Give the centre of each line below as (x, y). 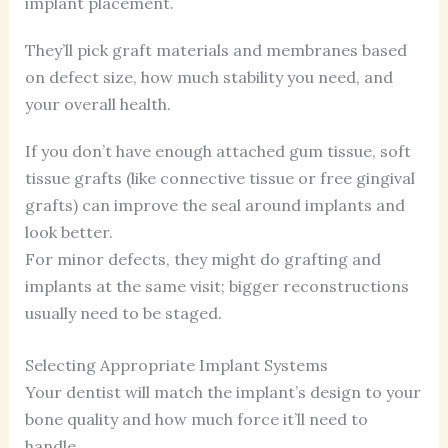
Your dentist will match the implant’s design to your (222, 391)
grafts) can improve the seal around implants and (214, 204)
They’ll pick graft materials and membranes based (215, 49)
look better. (68, 231)
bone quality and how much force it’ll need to (196, 418)
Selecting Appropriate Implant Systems (176, 364)
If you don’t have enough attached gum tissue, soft (217, 150)
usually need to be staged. (123, 312)
